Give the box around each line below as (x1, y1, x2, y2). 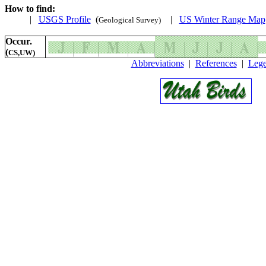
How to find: (5, 4, 55, 14)
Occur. (5, 36, 32, 46)
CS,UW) (8, 48, 35, 57)
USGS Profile (38, 14, 91, 24)
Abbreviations (131, 58, 184, 68)
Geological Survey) (98, 15, 161, 24)
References (195, 58, 237, 68)
